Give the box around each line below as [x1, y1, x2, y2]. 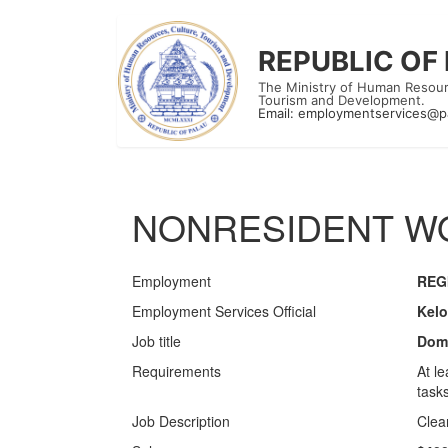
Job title [132, 331, 181, 351]
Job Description [132, 411, 230, 431]
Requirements [132, 361, 221, 381]
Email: [258, 105, 298, 121]
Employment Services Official [132, 301, 316, 321]
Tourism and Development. [258, 92, 425, 108]
